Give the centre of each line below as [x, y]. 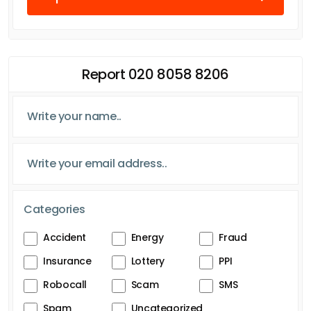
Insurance [67, 261]
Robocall [65, 284]
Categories [54, 209]
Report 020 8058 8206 [155, 74]
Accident [65, 237]
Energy [147, 237]
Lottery [148, 261]
